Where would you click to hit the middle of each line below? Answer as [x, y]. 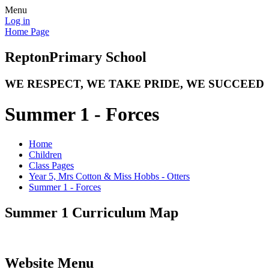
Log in [17, 21]
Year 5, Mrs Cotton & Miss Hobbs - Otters [109, 176]
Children [45, 154]
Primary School [98, 57]
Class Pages [51, 165]
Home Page [27, 32]
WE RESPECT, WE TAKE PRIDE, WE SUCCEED [134, 83]
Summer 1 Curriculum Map [92, 212]
